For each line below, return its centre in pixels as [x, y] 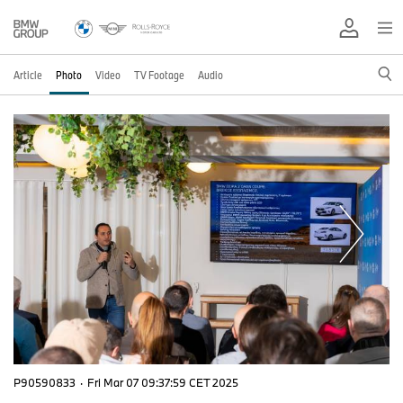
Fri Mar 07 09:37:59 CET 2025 [163, 382]
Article [28, 75]
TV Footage [159, 75]
